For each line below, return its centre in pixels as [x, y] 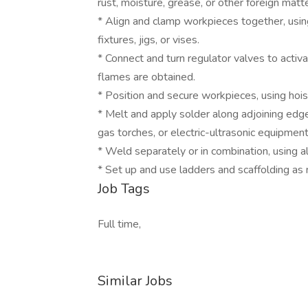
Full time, [119, 224]
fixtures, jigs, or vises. [148, 40]
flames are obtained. [146, 77]
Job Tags [124, 189]
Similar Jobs [135, 281]
